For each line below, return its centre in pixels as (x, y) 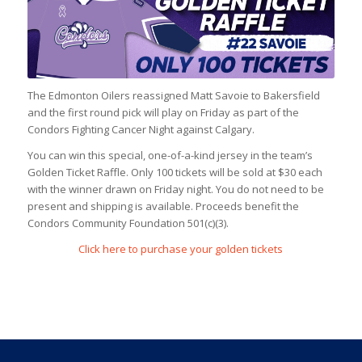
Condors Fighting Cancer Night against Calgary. (141, 130)
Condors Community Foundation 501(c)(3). (128, 223)
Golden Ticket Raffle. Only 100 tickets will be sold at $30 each (175, 173)
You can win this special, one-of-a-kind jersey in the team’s (170, 156)
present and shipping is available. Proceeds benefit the (163, 206)
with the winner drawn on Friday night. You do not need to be (175, 189)
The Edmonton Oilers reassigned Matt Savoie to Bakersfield (173, 96)
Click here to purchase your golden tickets (181, 249)
